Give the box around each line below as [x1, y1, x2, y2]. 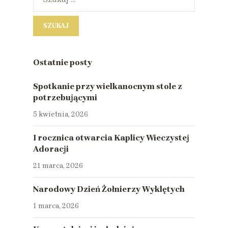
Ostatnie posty [33, 57, 92, 67]
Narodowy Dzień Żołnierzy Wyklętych [33, 184, 185, 194]
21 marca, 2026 [33, 161, 83, 170]
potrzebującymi [33, 92, 97, 102]
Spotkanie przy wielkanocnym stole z [33, 81, 182, 91]
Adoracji [33, 144, 69, 154]
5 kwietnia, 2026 [33, 109, 88, 119]
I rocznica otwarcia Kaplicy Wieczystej [33, 132, 189, 142]
